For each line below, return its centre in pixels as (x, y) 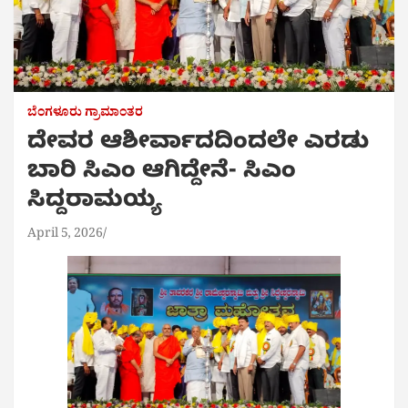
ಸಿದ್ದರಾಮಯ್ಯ (95, 204)
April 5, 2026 (65, 236)
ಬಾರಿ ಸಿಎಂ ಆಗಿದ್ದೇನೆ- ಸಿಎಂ (162, 174)
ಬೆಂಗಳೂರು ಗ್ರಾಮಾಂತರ (85, 115)
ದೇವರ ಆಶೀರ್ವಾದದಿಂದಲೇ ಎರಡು (198, 145)
